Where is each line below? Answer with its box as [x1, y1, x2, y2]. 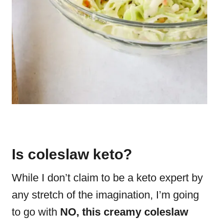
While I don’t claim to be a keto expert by [12, 171, 203, 184]
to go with [12, 205, 60, 218]
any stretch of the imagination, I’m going [12, 188, 199, 201]
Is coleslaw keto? [12, 146, 132, 162]
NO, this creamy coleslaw [60, 205, 188, 218]
